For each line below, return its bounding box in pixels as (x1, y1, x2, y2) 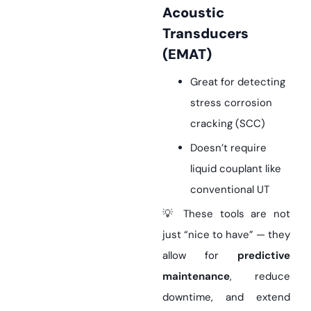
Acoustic (162, 3, 224, 22)
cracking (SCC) (190, 117, 265, 131)
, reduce (230, 269, 290, 284)
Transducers (162, 24, 249, 43)
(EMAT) (162, 45, 212, 64)
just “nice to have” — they (162, 228, 290, 242)
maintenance (162, 269, 230, 284)
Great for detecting (190, 75, 285, 90)
